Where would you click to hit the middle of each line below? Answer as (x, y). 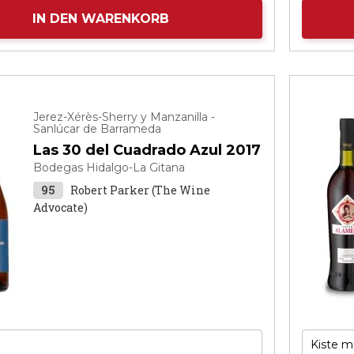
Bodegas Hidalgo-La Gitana (109, 168)
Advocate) (61, 207)
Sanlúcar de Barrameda (98, 129)
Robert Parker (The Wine (141, 190)
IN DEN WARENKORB (100, 19)
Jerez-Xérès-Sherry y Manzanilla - (124, 117)
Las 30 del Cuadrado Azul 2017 (147, 150)
